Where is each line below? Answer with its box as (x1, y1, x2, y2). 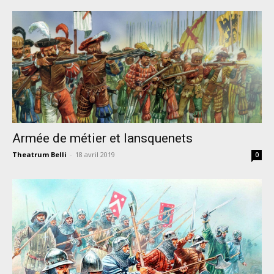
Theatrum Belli (12, 150, 67, 160)
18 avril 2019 (75, 150, 115, 160)
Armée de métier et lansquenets (12, 131, 193, 146)
